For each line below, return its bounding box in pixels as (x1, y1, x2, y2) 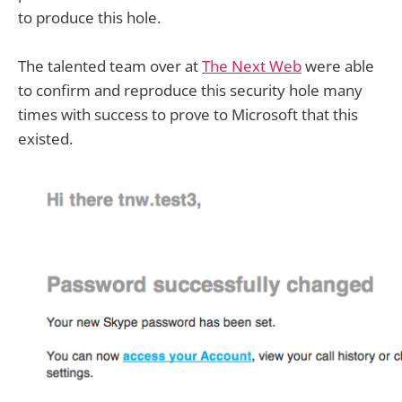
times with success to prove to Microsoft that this (18, 104, 358, 126)
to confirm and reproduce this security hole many (18, 80, 363, 101)
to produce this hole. (18, 6, 161, 28)
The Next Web (202, 56, 301, 77)
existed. (18, 128, 73, 150)
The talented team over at (18, 56, 202, 77)
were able (301, 56, 374, 77)
